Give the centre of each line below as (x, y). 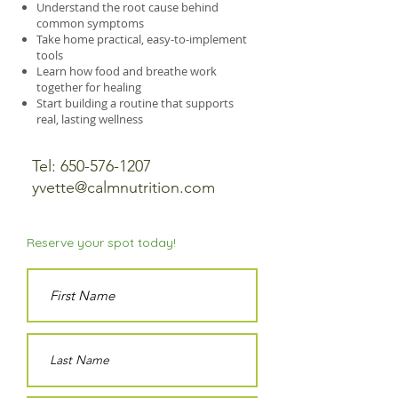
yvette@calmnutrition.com (123, 187)
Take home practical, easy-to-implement (142, 39)
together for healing (89, 87)
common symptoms (90, 23)
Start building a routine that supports (135, 103)
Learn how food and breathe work (127, 71)
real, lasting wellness (90, 119)
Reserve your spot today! (101, 243)
